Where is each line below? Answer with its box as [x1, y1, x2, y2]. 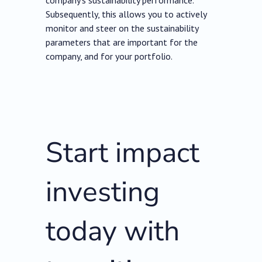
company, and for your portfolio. [46, 50, 173, 63]
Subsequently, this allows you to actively [46, 8, 207, 20]
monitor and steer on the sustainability [46, 22, 199, 35]
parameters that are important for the [46, 36, 198, 49]
